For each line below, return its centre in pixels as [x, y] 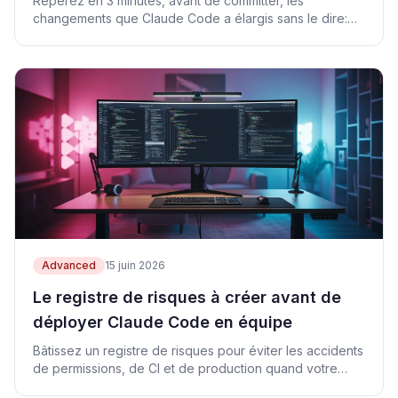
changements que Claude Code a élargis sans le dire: [190, 18]
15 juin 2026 [135, 265]
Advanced [69, 265]
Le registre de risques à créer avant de [187, 297]
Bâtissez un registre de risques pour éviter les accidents [198, 350]
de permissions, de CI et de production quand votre [185, 368]
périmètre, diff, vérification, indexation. [145, 36]
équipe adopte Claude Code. [119, 386]
